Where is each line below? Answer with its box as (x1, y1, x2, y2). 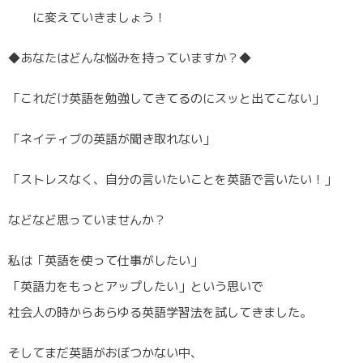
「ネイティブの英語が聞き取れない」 (8, 130, 215, 147)
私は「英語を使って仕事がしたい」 (8, 251, 203, 269)
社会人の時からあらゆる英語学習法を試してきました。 (8, 303, 312, 321)
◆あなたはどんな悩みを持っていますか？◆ (8, 49, 251, 66)
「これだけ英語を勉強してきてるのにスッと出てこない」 (8, 89, 324, 107)
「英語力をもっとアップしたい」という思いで (8, 277, 263, 295)
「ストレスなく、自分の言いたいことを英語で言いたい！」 (8, 170, 336, 188)
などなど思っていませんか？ (8, 211, 166, 228)
